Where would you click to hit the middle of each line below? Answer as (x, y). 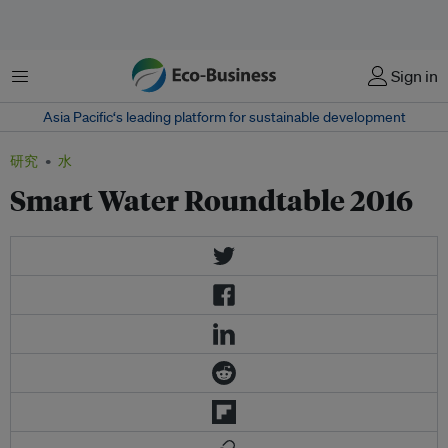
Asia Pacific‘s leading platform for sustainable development (224, 117)
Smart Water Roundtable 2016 (211, 199)
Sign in (414, 76)
